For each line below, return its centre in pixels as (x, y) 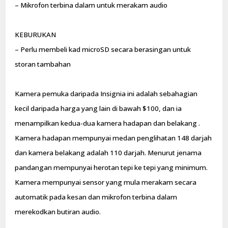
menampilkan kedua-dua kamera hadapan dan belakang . (108, 123)
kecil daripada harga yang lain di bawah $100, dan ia (98, 108)
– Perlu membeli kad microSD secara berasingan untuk (103, 49)
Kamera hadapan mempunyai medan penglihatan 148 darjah (113, 138)
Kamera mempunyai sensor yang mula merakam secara (106, 182)
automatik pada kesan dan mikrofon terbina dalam (96, 197)
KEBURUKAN (36, 34)
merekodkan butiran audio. (58, 211)
